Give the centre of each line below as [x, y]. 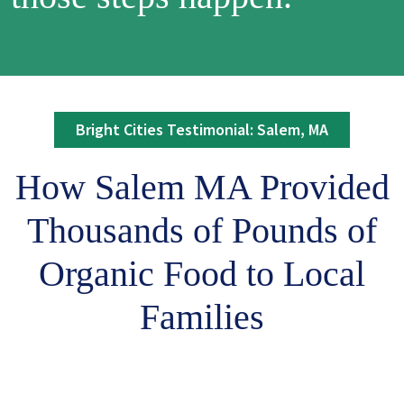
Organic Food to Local [202, 274]
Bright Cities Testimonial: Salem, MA [202, 129]
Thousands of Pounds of [202, 230]
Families [202, 317]
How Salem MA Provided [202, 187]
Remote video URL [82, 372]
